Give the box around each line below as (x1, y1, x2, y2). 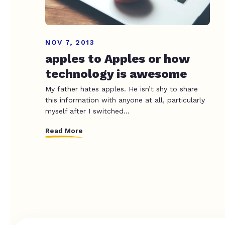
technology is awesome (45, 67, 187, 81)
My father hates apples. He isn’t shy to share (45, 85, 198, 93)
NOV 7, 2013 (45, 38, 95, 47)
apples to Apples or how (45, 52, 190, 66)
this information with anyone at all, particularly (45, 96, 205, 104)
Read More (45, 126, 83, 135)
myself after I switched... (45, 107, 130, 116)
